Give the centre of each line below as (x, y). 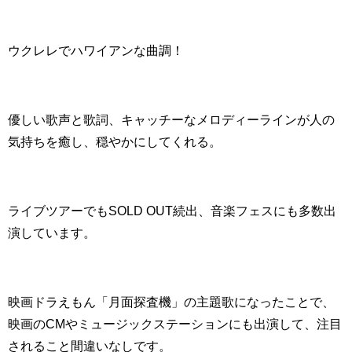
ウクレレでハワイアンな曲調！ (96, 51)
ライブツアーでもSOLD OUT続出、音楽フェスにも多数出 (172, 211)
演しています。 (52, 233)
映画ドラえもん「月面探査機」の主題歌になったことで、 (171, 302)
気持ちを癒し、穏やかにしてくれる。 (115, 142)
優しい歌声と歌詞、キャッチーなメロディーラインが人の (171, 120)
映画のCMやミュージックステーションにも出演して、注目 (175, 324)
